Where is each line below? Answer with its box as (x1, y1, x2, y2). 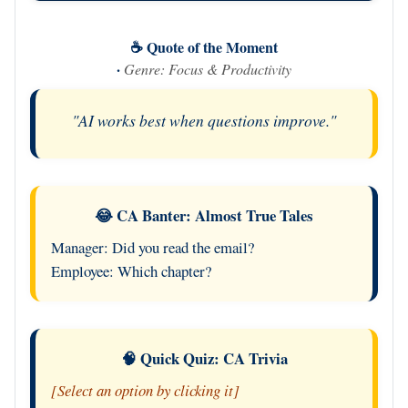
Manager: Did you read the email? (50, 236, 254, 258)
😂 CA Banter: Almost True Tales (95, 203, 313, 227)
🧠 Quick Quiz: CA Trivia (120, 347, 288, 371)
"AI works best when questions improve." (72, 108, 336, 131)
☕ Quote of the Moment (130, 36, 278, 57)
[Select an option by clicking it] (50, 380, 240, 402)
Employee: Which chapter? (50, 260, 211, 281)
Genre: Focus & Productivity (124, 58, 291, 78)
